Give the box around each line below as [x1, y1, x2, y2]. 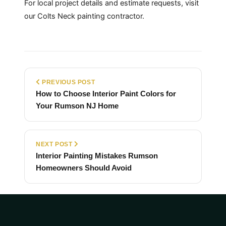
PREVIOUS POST [40, 78, 95, 86]
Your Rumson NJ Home [36, 101, 119, 110]
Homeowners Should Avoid [36, 163, 132, 172]
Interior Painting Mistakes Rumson [36, 151, 158, 160]
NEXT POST [36, 140, 75, 148]
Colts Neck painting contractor [37, 11, 142, 21]
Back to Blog [96, 212, 136, 220]
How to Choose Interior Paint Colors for [36, 89, 176, 98]
